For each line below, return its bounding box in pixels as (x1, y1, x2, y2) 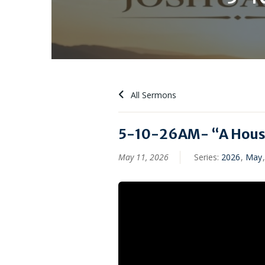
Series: (193, 151, 221, 163)
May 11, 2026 (118, 151, 169, 163)
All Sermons (128, 89, 176, 101)
